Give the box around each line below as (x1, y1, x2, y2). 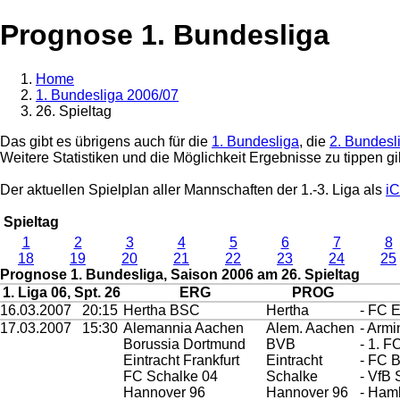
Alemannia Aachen (123, 320, 244, 336)
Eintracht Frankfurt (123, 352, 239, 368)
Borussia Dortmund (123, 336, 246, 352)
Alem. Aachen (266, 320, 354, 336)
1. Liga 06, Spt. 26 (3, 284, 121, 300)
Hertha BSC (123, 302, 200, 318)
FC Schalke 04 (123, 368, 218, 384)
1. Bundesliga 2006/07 (36, 87, 179, 103)
